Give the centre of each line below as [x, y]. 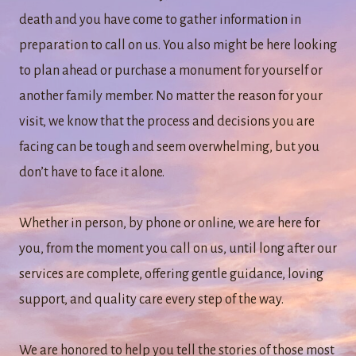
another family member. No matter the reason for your [171, 96]
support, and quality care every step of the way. [151, 300]
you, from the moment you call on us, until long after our [178, 249]
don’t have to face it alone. [92, 172]
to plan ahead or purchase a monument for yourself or [171, 71]
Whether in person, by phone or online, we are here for [170, 223]
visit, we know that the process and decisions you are [167, 122]
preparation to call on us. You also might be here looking [178, 45]
